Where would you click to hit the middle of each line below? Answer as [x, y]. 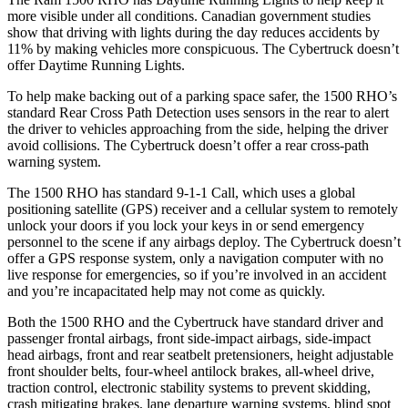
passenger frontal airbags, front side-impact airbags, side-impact [189, 338]
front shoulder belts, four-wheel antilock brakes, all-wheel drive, [191, 371]
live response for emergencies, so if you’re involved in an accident [197, 274]
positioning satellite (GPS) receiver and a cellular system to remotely [203, 209]
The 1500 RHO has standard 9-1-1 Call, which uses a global [181, 192]
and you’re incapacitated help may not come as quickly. [166, 291]
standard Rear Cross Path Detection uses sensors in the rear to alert [198, 112]
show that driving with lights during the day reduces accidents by [194, 32]
